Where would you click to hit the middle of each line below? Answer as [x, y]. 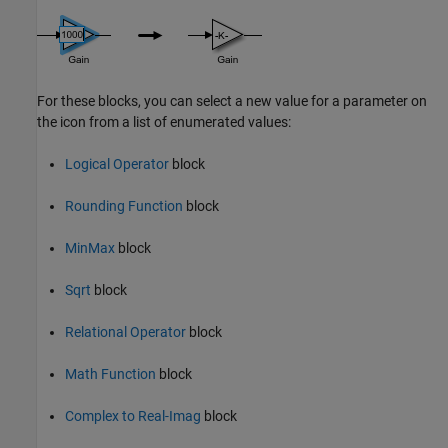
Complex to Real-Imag [133, 416]
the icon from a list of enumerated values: [164, 122]
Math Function [110, 374]
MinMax [90, 248]
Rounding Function [124, 206]
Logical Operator [117, 164]
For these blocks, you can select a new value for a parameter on [232, 101]
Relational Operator [125, 332]
